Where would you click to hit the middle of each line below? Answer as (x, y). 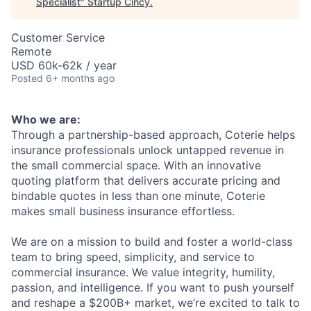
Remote (31, 51)
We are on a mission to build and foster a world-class (152, 241)
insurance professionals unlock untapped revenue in (148, 150)
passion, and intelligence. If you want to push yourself (153, 287)
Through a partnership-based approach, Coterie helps (153, 134)
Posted (27, 78)
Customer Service (58, 37)
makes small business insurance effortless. (123, 211)
